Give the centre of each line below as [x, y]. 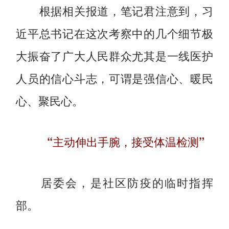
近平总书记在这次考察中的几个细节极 [114, 32]
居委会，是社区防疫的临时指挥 [114, 182]
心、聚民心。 [50, 100]
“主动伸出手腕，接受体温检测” [120, 141]
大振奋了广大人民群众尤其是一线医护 [114, 55]
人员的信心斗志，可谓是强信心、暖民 [114, 77]
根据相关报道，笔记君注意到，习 [114, 10]
